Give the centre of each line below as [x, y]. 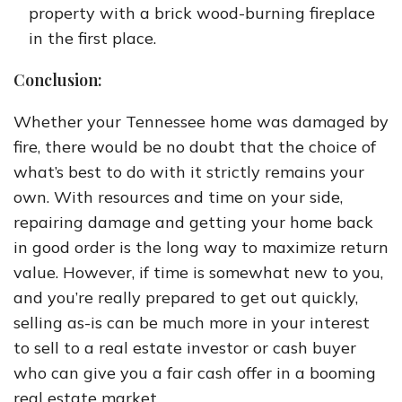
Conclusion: [58, 80]
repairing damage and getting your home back [193, 222]
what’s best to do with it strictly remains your [189, 172]
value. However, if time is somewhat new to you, [198, 272]
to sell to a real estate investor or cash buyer [185, 348]
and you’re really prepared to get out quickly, [186, 297]
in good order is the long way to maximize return [201, 247]
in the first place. [92, 38]
